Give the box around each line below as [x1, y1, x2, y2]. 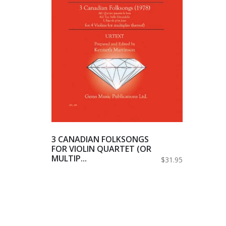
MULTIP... [51, 152, 87, 164]
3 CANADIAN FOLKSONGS [51, 133, 149, 145]
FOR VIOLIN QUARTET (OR [51, 143, 151, 154]
